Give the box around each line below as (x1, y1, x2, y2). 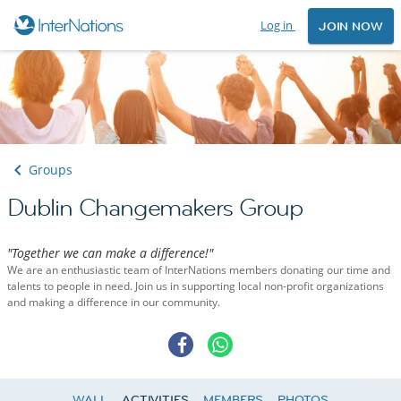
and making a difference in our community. (7, 294, 220, 311)
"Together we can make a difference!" (7, 244, 213, 262)
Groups (29, 161, 73, 179)
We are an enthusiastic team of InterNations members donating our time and (7, 262, 390, 278)
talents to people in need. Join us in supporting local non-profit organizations (7, 278, 384, 294)
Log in (260, 17, 295, 33)
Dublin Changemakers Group (7, 192, 303, 224)
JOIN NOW (318, 18, 383, 35)
